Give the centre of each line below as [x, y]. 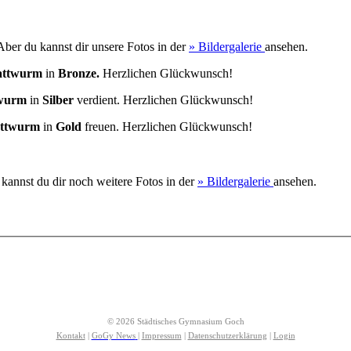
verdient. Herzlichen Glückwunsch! [163, 100]
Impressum [161, 335]
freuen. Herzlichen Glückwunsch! [167, 126]
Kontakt [71, 335]
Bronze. [80, 73]
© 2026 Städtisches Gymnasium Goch [175, 321]
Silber [58, 100]
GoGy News [113, 335]
